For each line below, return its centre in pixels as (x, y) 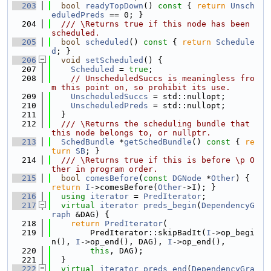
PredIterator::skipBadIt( (129, 233)
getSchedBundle (158, 142)
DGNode (187, 178)
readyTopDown (114, 6)
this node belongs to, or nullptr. (131, 133)
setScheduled (114, 60)
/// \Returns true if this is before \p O (153, 160)
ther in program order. (105, 169)
